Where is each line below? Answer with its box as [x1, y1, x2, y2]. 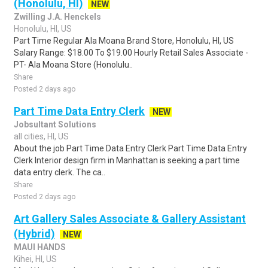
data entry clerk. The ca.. [14, 167, 105, 177]
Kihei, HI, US [14, 254, 57, 264]
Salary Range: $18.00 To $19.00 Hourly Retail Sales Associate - [14, 48, 248, 57]
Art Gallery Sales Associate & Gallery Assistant [14, 212, 246, 225]
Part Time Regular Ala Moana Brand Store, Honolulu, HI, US [14, 36, 234, 45]
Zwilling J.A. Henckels [14, 12, 101, 22]
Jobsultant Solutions [14, 120, 96, 129]
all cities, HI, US [14, 132, 69, 141]
